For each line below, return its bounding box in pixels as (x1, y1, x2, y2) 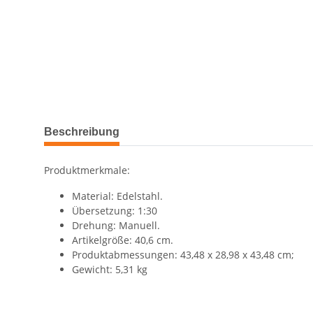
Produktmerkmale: (44, 163, 130, 177)
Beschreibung (44, 126, 119, 138)
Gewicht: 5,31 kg (72, 263, 147, 277)
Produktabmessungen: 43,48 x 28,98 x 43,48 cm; (72, 248, 294, 262)
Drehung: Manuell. (72, 219, 160, 233)
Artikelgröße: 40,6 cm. (72, 233, 173, 247)
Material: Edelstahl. (72, 189, 163, 203)
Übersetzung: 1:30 (72, 204, 157, 218)
